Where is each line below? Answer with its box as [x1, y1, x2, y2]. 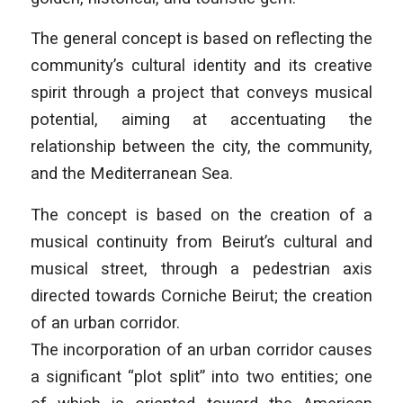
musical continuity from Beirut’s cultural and [30, 231, 373, 251]
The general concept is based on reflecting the [30, 29, 373, 49]
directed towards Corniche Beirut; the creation [30, 285, 373, 305]
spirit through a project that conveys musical [30, 83, 373, 103]
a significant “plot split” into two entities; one [30, 366, 373, 386]
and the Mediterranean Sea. [30, 164, 233, 184]
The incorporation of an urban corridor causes [30, 339, 373, 359]
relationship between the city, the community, [30, 137, 373, 157]
